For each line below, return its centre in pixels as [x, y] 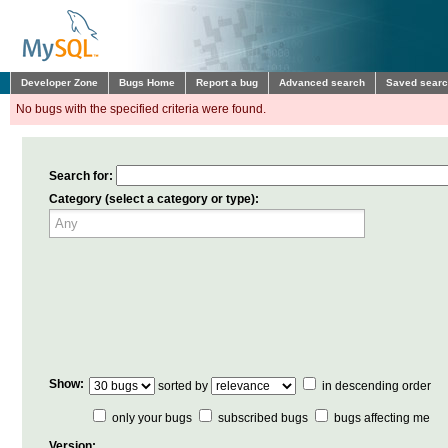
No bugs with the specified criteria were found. [141, 109]
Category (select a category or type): [154, 199]
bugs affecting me [382, 418]
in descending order [375, 386]
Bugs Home [147, 82]
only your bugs [152, 418]
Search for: [81, 176]
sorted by [183, 386]
